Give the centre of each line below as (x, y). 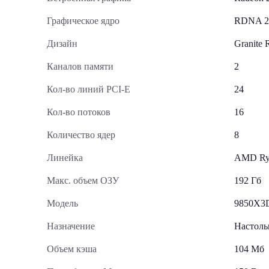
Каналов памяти (80, 66)
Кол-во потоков (79, 112)
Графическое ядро (83, 21)
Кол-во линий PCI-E (89, 89)
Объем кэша (72, 249)
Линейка (65, 158)
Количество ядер (81, 135)
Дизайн (62, 44)
